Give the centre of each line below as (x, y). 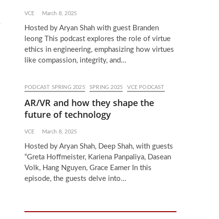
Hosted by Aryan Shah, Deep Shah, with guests (99, 146)
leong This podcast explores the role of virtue (98, 39)
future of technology (68, 114)
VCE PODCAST (146, 87)
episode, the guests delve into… (75, 179)
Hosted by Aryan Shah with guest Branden (92, 28)
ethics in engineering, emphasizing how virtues (99, 50)
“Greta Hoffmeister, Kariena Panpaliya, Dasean (98, 157)
